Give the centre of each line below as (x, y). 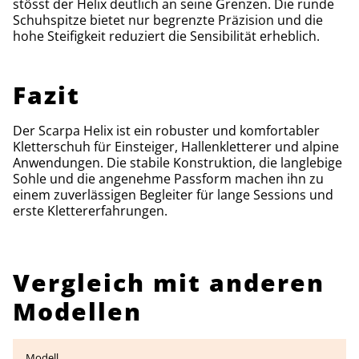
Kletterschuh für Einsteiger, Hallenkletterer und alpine (176, 146)
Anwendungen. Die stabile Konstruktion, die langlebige (177, 162)
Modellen (77, 311)
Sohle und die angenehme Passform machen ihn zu (168, 178)
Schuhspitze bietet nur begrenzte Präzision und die (168, 20)
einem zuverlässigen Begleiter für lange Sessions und (173, 194)
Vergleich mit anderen (169, 282)
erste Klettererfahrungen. (90, 210)
